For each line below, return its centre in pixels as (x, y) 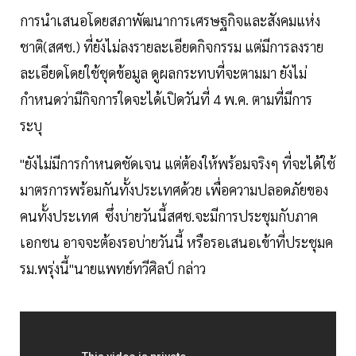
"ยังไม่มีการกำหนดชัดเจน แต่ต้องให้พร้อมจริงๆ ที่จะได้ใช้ (178, 164)
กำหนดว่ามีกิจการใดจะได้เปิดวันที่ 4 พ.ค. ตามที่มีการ (166, 99)
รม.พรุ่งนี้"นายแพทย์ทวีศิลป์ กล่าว (114, 269)
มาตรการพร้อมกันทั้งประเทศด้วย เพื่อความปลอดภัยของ (174, 190)
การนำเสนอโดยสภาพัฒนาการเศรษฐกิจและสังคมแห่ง (170, 21)
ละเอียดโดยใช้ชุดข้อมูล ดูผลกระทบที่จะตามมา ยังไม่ (163, 73)
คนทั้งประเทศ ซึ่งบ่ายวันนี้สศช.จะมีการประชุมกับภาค (169, 216)
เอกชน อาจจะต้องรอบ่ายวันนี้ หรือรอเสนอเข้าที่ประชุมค (176, 242)
